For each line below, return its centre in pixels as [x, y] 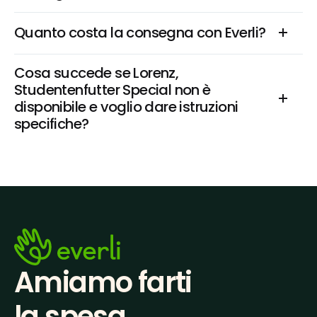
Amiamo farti [103, 283]
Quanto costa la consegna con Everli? [140, 33]
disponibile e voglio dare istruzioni [126, 107]
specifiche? [52, 124]
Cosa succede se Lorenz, [97, 73]
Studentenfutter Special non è [113, 90]
